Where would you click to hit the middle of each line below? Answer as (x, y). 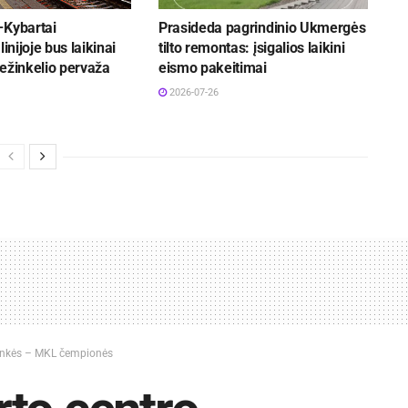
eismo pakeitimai (212, 68)
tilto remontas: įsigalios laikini (251, 48)
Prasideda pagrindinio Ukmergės (262, 28)
